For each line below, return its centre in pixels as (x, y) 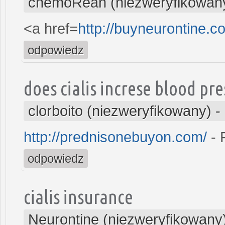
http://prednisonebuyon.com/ (115, 137)
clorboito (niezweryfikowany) (120, 111)
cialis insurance (78, 196)
